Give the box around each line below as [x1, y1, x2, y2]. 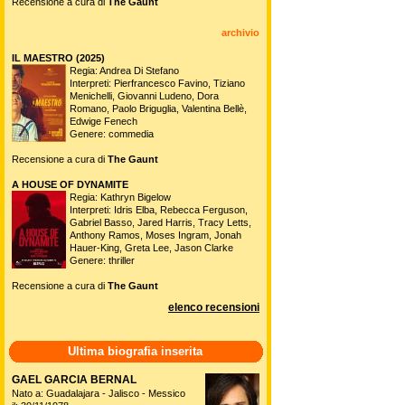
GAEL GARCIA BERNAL [12, 372, 137, 386]
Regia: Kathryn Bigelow [70, 191, 171, 202]
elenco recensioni [168, 300, 259, 314]
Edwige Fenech [70, 115, 137, 127]
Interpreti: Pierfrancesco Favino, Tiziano [70, 77, 245, 89]
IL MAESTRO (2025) [12, 52, 105, 63]
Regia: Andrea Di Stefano [70, 64, 179, 76]
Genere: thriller [70, 254, 135, 266]
